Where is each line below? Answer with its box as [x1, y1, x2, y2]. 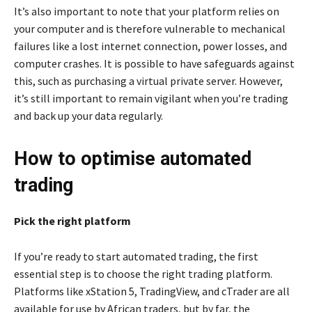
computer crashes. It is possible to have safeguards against [14, 56, 295, 70]
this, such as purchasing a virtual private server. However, [14, 73, 283, 88]
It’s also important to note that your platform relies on [14, 3, 279, 18]
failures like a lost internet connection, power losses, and [14, 38, 287, 53]
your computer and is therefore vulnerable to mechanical [14, 21, 286, 36]
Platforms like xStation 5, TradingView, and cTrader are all [14, 283, 290, 298]
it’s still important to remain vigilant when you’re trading [14, 91, 288, 105]
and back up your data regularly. [14, 108, 163, 123]
